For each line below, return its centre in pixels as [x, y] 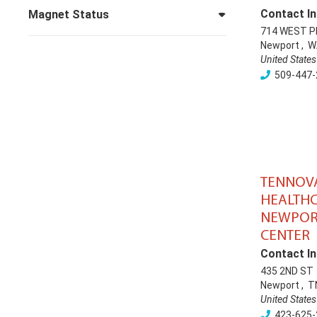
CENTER [285, 236]
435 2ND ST [287, 271]
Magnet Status [69, 15]
